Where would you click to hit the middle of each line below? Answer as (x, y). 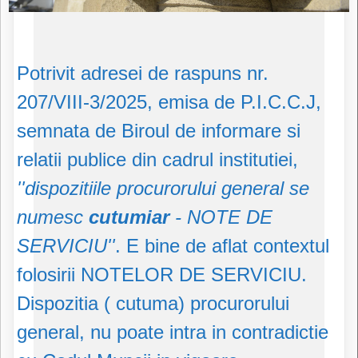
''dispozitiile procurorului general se (163, 189)
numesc (53, 217)
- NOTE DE (224, 217)
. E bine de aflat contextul (222, 246)
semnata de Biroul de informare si (159, 131)
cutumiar (132, 217)
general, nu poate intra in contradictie (173, 332)
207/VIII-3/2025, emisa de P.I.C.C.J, (169, 102)
